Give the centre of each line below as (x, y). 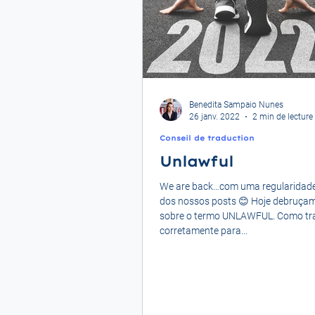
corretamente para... (204, 231)
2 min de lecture (283, 116)
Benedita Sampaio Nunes (236, 105)
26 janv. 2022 (214, 116)
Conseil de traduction (207, 139)
